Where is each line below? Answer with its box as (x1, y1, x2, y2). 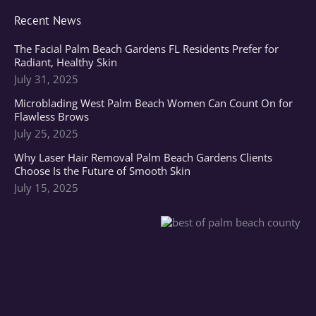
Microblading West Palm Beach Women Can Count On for (14, 96, 293, 111)
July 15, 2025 (14, 181, 78, 195)
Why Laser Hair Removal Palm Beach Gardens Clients (14, 150, 272, 165)
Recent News (14, 13, 81, 29)
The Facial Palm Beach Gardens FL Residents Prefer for (14, 42, 279, 56)
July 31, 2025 (14, 72, 78, 87)
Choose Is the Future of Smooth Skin (14, 164, 190, 178)
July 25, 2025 (14, 126, 78, 141)
